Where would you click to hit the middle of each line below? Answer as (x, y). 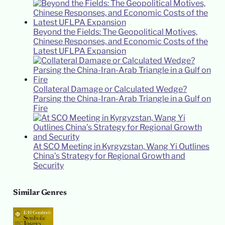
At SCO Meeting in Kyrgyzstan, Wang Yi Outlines (121, 146)
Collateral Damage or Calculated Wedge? (110, 89)
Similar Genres (40, 193)
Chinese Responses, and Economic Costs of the (120, 41)
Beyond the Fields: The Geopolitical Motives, (115, 32)
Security (48, 165)
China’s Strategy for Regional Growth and (109, 156)
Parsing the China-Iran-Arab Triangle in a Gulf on (122, 98)
